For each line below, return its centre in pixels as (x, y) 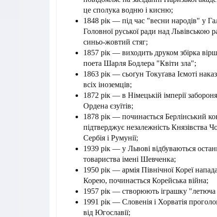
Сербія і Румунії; (111, 138)
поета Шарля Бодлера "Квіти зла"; (140, 63)
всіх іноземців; (108, 85)
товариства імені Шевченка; (130, 159)
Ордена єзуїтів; (108, 106)
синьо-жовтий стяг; (116, 42)
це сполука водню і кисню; (128, 10)
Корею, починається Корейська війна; (146, 181)
